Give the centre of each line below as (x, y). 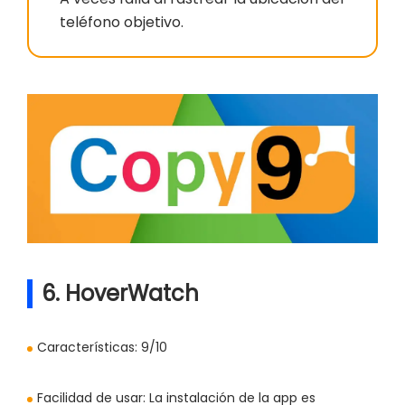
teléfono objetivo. (122, 23)
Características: (87, 348)
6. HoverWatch (120, 294)
